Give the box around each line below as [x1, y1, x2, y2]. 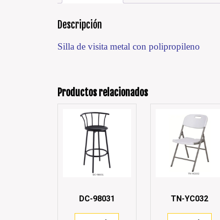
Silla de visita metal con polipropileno [57, 41, 200, 52]
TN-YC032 [171, 194, 209, 204]
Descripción [57, 19, 102, 31]
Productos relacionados [57, 86, 148, 99]
